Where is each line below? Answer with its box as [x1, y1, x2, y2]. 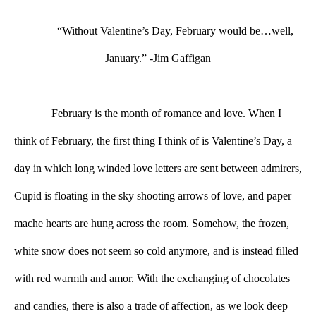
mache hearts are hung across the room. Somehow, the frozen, [14, 217, 289, 229]
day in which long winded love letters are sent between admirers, [14, 162, 302, 174]
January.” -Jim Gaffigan [105, 51, 211, 64]
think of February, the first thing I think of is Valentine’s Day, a [14, 134, 292, 147]
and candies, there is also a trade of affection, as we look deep [14, 299, 288, 312]
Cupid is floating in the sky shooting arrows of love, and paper [14, 189, 291, 202]
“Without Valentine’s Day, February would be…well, [57, 24, 294, 37]
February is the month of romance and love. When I [51, 107, 282, 119]
